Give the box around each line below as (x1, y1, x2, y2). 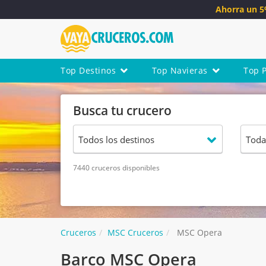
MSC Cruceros (107, 227, 163, 239)
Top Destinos (61, 65, 116, 77)
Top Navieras (151, 65, 208, 77)
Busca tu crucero (73, 102, 172, 119)
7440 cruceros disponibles (73, 163, 160, 173)
